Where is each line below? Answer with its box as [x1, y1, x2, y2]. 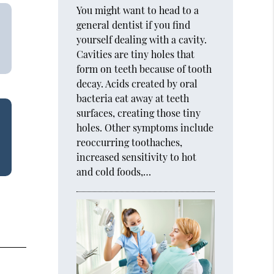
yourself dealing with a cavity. [76, 33, 207, 46]
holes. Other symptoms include [76, 121, 214, 135]
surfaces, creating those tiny [76, 106, 201, 120]
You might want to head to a [76, 4, 199, 17]
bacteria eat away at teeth [76, 92, 190, 105]
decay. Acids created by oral [76, 77, 198, 91]
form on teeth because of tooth [76, 62, 212, 76]
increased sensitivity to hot [76, 150, 197, 164]
